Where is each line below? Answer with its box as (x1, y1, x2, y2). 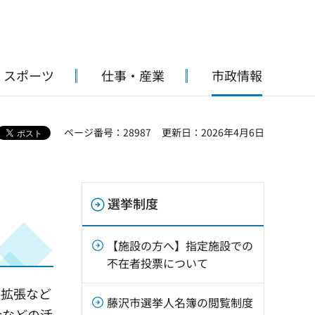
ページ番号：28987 (64, 125, 151, 139)
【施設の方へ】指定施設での (107, 237, 253, 254)
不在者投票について (107, 255, 208, 271)
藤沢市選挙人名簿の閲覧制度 (107, 294, 253, 311)
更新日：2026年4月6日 (162, 125, 264, 139)
